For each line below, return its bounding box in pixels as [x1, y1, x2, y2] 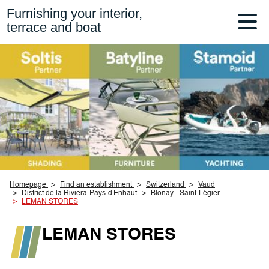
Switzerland [146, 181, 184, 189]
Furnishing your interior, [7, 6, 143, 22]
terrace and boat [7, 20, 101, 35]
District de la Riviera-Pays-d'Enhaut [22, 190, 137, 198]
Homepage [10, 181, 46, 189]
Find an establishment [60, 181, 132, 189]
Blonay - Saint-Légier [151, 190, 220, 198]
